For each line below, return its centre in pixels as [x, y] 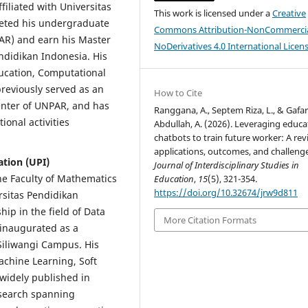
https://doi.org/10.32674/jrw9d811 [226, 192]
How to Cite [178, 92]
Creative [289, 13]
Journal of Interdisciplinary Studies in [227, 165]
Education [174, 178]
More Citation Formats [210, 220]
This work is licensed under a [213, 13]
